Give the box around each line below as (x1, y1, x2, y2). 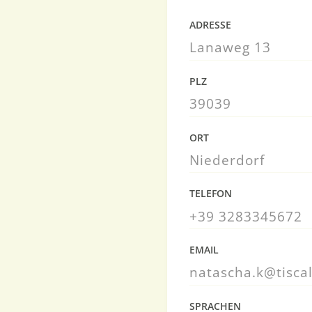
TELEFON (189, 187, 232, 201)
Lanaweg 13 (189, 38, 271, 57)
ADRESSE (189, 18, 231, 32)
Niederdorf (189, 150, 265, 169)
